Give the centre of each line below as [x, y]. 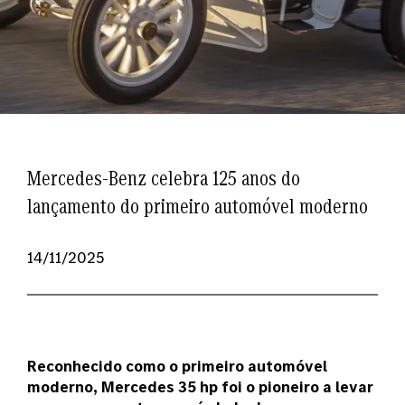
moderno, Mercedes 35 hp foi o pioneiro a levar [200, 386]
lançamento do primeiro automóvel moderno [198, 206]
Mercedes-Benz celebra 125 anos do [164, 178]
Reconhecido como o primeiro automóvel [177, 366]
